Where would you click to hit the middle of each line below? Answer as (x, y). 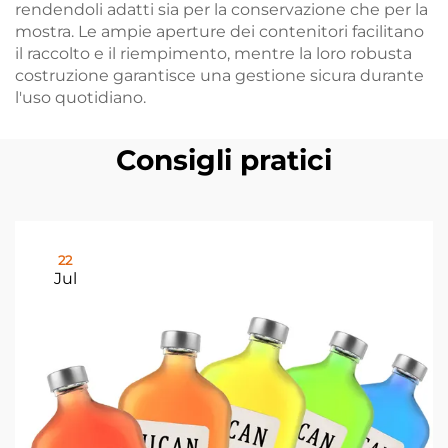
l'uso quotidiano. (80, 97)
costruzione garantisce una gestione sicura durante (219, 75)
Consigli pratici (224, 160)
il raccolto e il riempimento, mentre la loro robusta (213, 53)
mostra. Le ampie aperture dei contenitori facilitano (219, 31)
